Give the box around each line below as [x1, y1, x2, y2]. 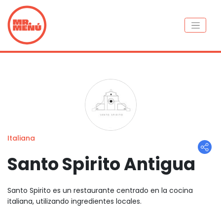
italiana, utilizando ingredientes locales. [7, 196, 142, 206]
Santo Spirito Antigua [7, 152, 195, 176]
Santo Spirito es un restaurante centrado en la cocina [7, 185, 193, 195]
